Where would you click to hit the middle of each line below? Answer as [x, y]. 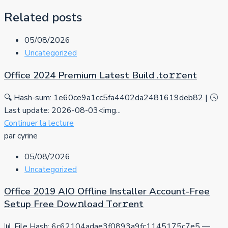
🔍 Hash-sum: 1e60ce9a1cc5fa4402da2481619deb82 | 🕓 [111, 97]
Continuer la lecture [39, 123]
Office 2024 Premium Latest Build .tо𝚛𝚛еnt [101, 75]
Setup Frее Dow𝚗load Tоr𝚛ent [74, 204]
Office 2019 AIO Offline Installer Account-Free [107, 192]
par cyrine [21, 136]
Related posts [43, 18]
